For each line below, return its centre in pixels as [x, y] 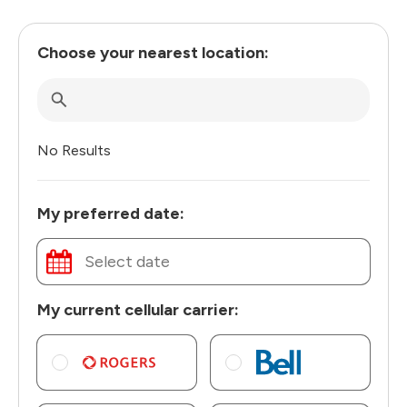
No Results [74, 150]
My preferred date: [111, 213]
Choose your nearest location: [153, 52]
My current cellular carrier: [138, 309]
